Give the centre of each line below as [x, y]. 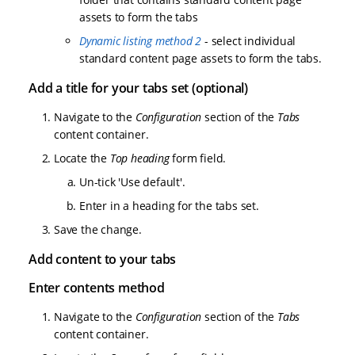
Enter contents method [97, 288]
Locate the [82, 158]
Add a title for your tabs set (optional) [138, 88]
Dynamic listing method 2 [141, 41]
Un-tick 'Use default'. [132, 182]
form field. [198, 158]
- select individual [249, 41]
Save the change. [98, 230]
